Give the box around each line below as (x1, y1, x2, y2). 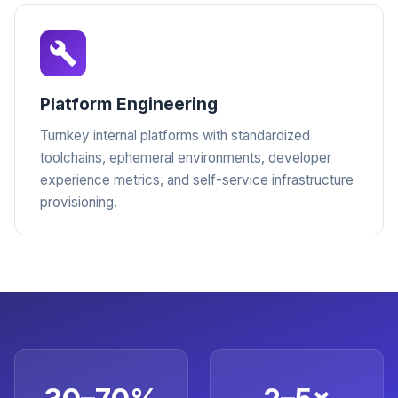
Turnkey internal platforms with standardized (40, 127, 310, 144)
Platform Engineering (40, 93, 218, 115)
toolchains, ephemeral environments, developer (40, 149, 331, 166)
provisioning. (40, 194, 117, 211)
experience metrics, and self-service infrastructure (40, 171, 354, 188)
